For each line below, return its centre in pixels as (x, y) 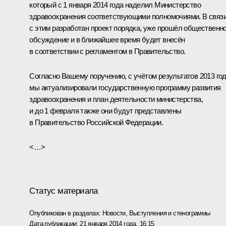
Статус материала (64, 191)
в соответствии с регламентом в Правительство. (107, 51)
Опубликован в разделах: (66, 213)
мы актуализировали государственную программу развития (125, 87)
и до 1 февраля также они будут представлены (105, 110)
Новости (114, 213)
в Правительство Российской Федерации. (96, 122)
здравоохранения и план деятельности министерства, (116, 99)
